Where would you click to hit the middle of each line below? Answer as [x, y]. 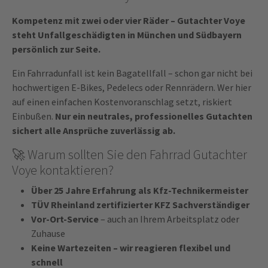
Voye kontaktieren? [63, 170]
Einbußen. [33, 116]
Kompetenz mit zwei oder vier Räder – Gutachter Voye [129, 21]
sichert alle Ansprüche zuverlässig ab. [94, 131]
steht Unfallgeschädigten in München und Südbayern [127, 35]
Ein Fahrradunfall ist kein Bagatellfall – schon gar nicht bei [132, 73]
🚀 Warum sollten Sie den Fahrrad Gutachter [130, 155]
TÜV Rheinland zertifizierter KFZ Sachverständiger [140, 205]
